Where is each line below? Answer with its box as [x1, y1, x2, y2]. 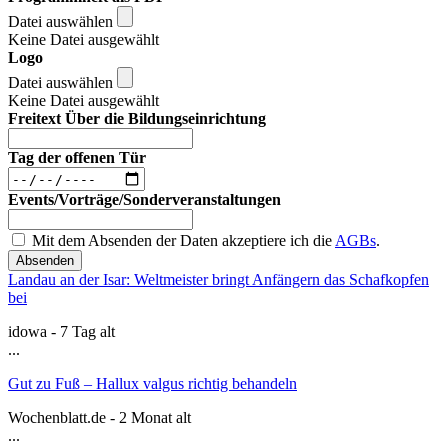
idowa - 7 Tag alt [8, 323, 115, 340]
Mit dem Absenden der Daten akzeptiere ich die [28, 232, 335, 249]
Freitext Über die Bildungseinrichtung [8, 110, 266, 127]
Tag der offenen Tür [8, 149, 146, 166]
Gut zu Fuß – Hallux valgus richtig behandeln [8, 375, 297, 392]
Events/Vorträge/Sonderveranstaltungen [8, 191, 281, 208]
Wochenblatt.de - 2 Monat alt [8, 409, 191, 426]
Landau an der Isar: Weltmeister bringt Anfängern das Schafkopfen [8, 271, 429, 288]
